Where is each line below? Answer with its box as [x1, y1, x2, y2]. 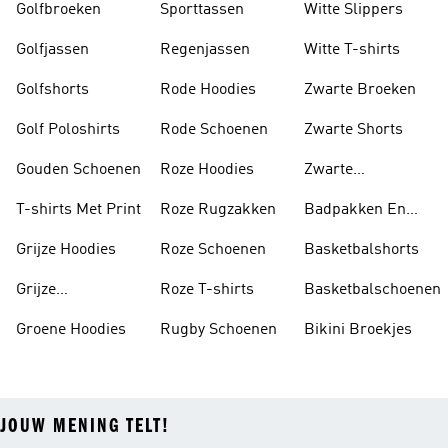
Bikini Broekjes [304, 322, 412, 338]
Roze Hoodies [160, 162, 254, 178]
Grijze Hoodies [16, 242, 116, 258]
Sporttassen [160, 2, 244, 18]
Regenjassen [160, 42, 250, 58]
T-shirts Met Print [16, 202, 141, 218]
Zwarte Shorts [304, 122, 403, 138]
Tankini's [304, 226, 367, 242]
